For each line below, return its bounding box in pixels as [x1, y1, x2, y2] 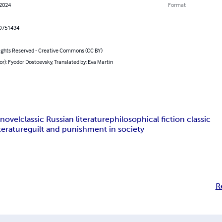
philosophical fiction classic [110, 114, 211, 124]
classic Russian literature [20, 114, 110, 124]
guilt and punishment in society [28, 124, 145, 134]
